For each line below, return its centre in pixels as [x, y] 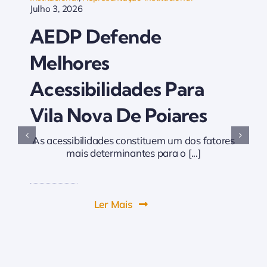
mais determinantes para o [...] [133, 153]
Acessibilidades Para [117, 89]
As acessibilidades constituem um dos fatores [133, 140]
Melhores [69, 62]
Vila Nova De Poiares [118, 115]
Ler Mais [113, 204]
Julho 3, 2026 [56, 8]
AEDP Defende [95, 36]
